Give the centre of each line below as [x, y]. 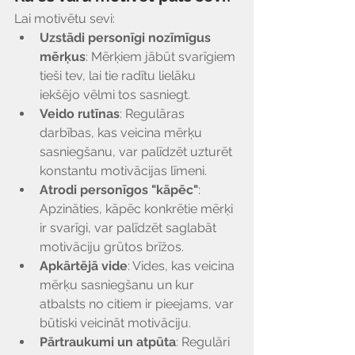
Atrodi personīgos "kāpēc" [119, 190]
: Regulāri [204, 342]
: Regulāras [154, 114]
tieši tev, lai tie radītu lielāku [119, 76]
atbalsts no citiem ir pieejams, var [138, 304]
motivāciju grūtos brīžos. [112, 247]
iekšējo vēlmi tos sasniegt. [115, 95]
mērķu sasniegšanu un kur [118, 285]
